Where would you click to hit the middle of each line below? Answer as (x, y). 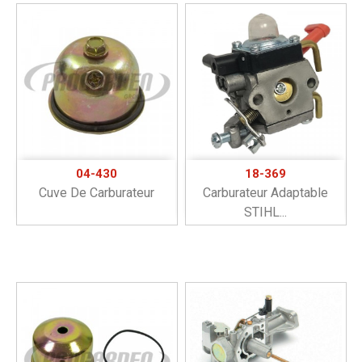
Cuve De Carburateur (96, 192)
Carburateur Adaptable (265, 192)
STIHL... (265, 212)
